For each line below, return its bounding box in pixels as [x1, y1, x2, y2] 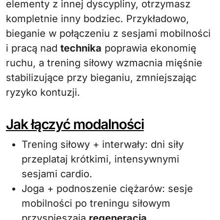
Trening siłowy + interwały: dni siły [22, 138, 184, 150]
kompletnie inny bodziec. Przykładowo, [6, 13, 189, 25]
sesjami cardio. [22, 168, 92, 180]
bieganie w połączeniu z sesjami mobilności [6, 27, 211, 39]
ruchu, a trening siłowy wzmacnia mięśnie [6, 57, 202, 69]
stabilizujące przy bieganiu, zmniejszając [6, 72, 196, 83]
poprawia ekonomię [102, 42, 196, 54]
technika [60, 42, 102, 54]
